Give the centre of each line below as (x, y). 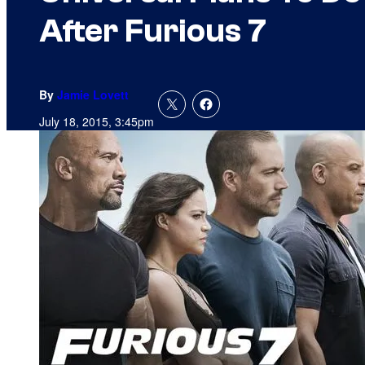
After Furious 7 (153, 31)
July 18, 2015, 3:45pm (97, 122)
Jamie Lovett (93, 95)
